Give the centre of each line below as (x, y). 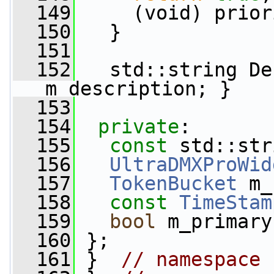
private (139, 127)
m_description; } (138, 89)
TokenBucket (173, 183)
